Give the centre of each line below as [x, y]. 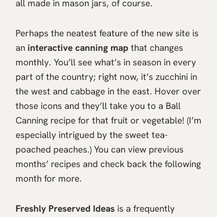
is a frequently [145, 209]
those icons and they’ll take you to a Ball [98, 106]
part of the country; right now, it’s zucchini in [106, 77]
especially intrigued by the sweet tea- [92, 135]
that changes [156, 48]
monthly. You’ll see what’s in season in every [106, 62]
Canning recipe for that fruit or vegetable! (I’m [108, 121]
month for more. [49, 179]
